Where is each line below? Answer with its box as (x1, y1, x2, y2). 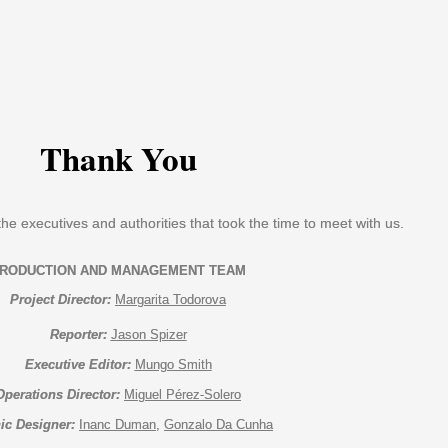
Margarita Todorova (115, 291, 226, 307)
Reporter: (49, 326, 107, 342)
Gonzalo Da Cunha (164, 416, 273, 432)
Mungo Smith (134, 356, 212, 372)
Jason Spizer (110, 326, 187, 342)
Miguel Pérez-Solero (124, 386, 241, 402)
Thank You (39, 133, 197, 182)
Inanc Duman (79, 416, 156, 432)
